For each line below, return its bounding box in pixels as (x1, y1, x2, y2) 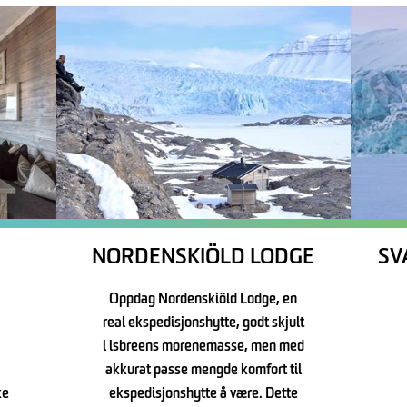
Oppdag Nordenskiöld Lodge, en (109, 293, 298, 308)
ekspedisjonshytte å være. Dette (108, 387, 298, 402)
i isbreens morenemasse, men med (102, 340, 304, 355)
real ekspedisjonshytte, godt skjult (102, 316, 304, 332)
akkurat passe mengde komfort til (104, 363, 302, 379)
